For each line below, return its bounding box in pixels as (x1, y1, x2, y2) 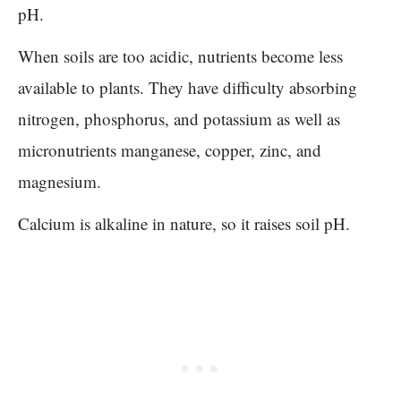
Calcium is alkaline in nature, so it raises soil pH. (18, 211, 355, 235)
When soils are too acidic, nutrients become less (18, 44, 343, 67)
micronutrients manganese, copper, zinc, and (18, 138, 321, 161)
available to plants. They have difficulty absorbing (18, 75, 357, 98)
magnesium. (18, 169, 101, 192)
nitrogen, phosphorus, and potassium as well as (18, 107, 340, 130)
